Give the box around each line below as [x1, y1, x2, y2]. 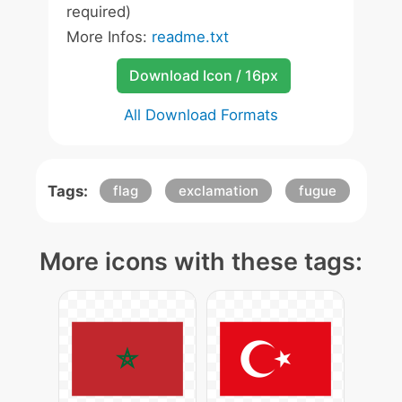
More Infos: [66, 28, 152, 46]
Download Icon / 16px [128, 66, 278, 84]
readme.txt [152, 28, 229, 46]
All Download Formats [124, 106, 278, 124]
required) [66, 3, 131, 21]
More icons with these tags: [39, 247, 363, 276]
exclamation [178, 182, 258, 199]
